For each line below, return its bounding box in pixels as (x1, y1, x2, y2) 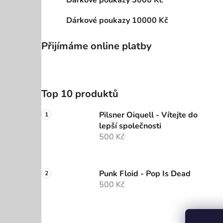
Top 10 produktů (41, 87, 118, 101)
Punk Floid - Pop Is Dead (99, 168, 191, 180)
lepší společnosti (99, 120, 161, 132)
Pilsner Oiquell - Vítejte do (99, 110, 198, 121)
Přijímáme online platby (41, 39, 152, 53)
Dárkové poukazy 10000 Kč (66, 15, 168, 26)
